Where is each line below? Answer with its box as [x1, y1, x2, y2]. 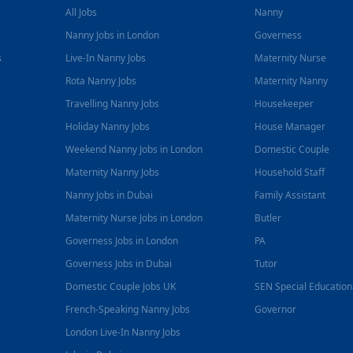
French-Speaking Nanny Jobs [65, 303, 191, 316]
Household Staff [255, 165, 325, 179]
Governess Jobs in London [65, 234, 179, 247]
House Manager [255, 120, 326, 133]
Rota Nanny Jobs [65, 74, 137, 87]
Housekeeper [255, 97, 314, 110]
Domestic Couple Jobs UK [65, 280, 176, 293]
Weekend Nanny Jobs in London [65, 143, 203, 156]
